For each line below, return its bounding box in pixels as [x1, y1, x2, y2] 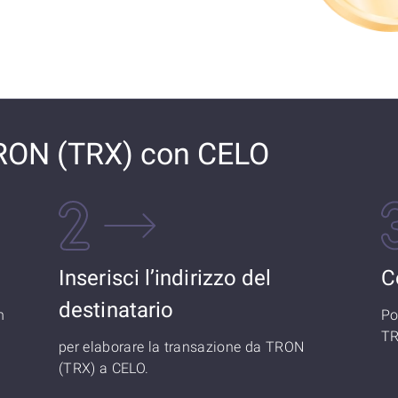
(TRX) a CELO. [59, 360, 149, 377]
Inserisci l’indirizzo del [59, 266, 272, 291]
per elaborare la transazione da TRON [59, 338, 305, 355]
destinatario [59, 298, 174, 322]
